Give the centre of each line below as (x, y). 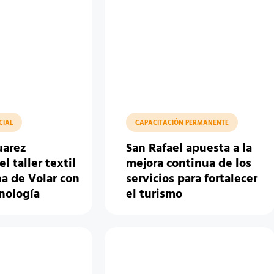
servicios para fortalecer (192, 180)
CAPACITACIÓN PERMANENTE (182, 123)
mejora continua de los (189, 164)
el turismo (154, 195)
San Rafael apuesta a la (189, 149)
